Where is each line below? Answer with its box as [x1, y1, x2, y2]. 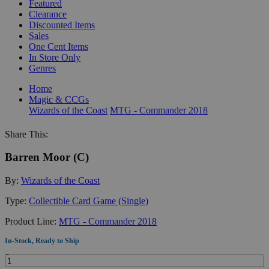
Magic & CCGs [29, 94, 89, 104]
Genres [29, 62, 56, 73]
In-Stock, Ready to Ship [5, 236, 79, 245]
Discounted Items [29, 19, 95, 30]
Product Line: [5, 216, 59, 226]
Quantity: [5, 252, 31, 261]
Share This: [5, 128, 48, 139]
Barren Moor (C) [5, 151, 89, 164]
